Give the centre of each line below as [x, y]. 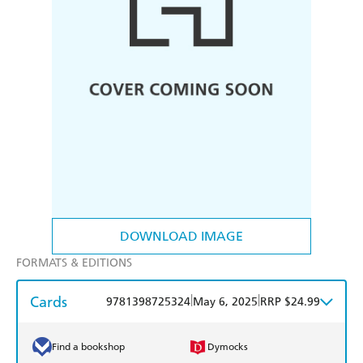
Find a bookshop [88, 347]
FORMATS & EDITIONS [74, 263]
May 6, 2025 [225, 302]
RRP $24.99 [290, 302]
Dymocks [228, 347]
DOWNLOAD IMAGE [181, 237]
